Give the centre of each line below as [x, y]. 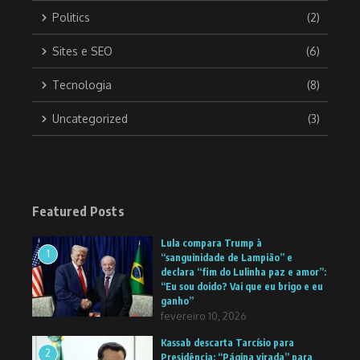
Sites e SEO [82, 51]
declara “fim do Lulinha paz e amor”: [243, 272]
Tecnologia [82, 85]
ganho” [177, 301]
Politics [71, 18]
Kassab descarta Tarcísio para [227, 343]
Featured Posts [78, 212]
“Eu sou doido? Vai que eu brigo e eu [242, 287]
